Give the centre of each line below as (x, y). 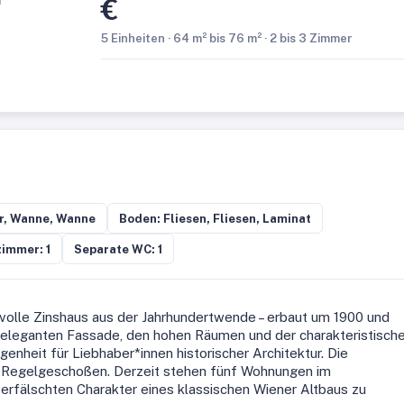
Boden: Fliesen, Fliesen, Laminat (215, 218)
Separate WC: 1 (118, 249)
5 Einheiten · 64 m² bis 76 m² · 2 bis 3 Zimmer (226, 38)
